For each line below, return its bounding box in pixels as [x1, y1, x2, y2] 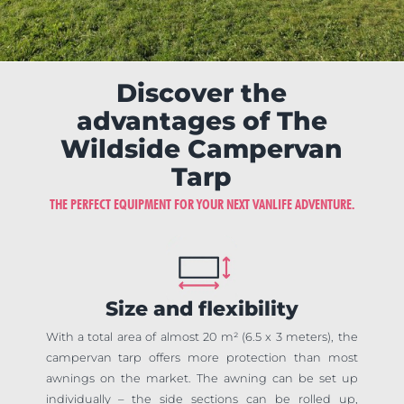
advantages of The [76, 106, 327, 137]
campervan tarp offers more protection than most [45, 351, 358, 365]
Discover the [116, 78, 288, 109]
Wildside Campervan [60, 133, 344, 165]
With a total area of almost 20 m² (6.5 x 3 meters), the [45, 330, 358, 344]
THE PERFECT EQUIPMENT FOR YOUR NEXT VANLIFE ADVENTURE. [49, 196, 354, 214]
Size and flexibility [105, 297, 298, 322]
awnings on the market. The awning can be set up [45, 372, 358, 386]
